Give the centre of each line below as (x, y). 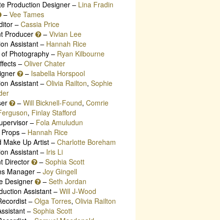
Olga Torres (53, 201)
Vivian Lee (65, 34)
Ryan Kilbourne (81, 53)
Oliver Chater (44, 63)
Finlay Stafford (54, 112)
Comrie (97, 102)
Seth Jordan (67, 181)
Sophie (101, 83)
